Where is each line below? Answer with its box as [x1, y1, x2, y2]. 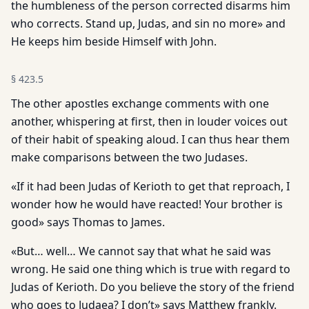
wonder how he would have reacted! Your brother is [11, 197, 283, 212]
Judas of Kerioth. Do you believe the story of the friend [11, 279, 295, 295]
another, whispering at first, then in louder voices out [11, 114, 288, 129]
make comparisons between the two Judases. [11, 150, 248, 165]
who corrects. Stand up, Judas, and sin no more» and [11, 16, 286, 31]
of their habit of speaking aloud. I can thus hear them [11, 132, 290, 147]
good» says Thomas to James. [11, 215, 165, 230]
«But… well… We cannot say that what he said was [11, 243, 271, 259]
